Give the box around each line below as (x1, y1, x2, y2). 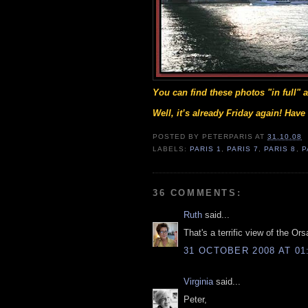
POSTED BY (153, 133, 203, 141)
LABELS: (153, 145, 190, 153)
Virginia (184, 276, 213, 287)
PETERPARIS (202, 133, 254, 141)
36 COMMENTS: (153, 187, 242, 198)
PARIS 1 (190, 145, 222, 153)
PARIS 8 (264, 145, 296, 153)
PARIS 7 (227, 145, 259, 153)
